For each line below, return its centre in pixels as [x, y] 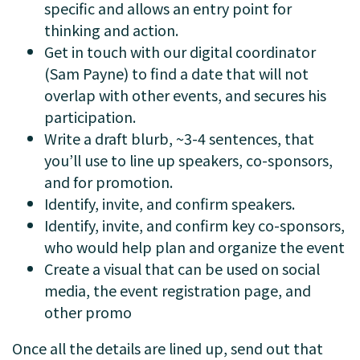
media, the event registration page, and [178, 290]
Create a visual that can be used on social [182, 268]
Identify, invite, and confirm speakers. [170, 203]
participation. [90, 117]
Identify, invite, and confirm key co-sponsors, [194, 225]
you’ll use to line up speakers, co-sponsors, [188, 160]
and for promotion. [110, 182]
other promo [88, 312]
